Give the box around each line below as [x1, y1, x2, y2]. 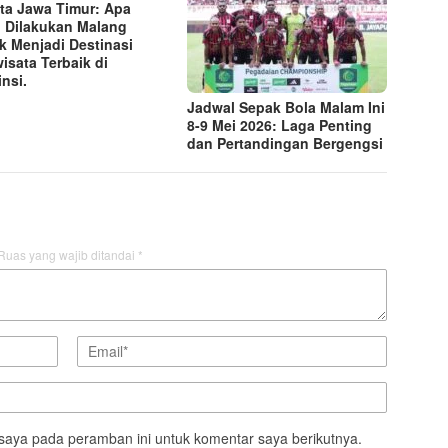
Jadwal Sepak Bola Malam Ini [187, 96, 386, 117]
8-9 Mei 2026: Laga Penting [187, 114, 373, 135]
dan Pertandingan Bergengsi [187, 132, 384, 153]
